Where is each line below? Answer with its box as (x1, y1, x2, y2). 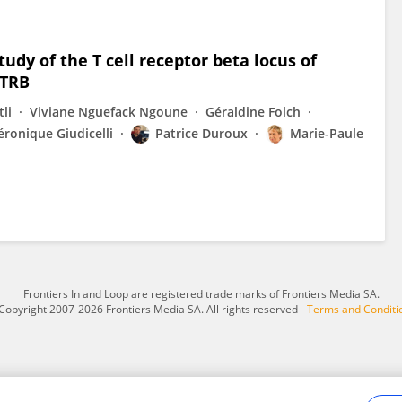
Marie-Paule (290, 125, 363, 142)
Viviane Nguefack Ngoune (30, 103, 188, 120)
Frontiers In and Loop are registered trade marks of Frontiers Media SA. (22, 286, 380, 301)
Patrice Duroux (155, 125, 248, 142)
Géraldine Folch (205, 103, 301, 120)
